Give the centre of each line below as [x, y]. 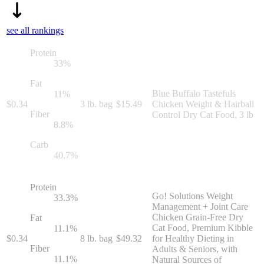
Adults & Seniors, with [195, 249]
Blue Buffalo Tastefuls [194, 93]
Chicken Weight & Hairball [203, 104]
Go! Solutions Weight [192, 196]
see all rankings [35, 30]
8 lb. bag [96, 238]
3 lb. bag [96, 104]
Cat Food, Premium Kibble [202, 227]
